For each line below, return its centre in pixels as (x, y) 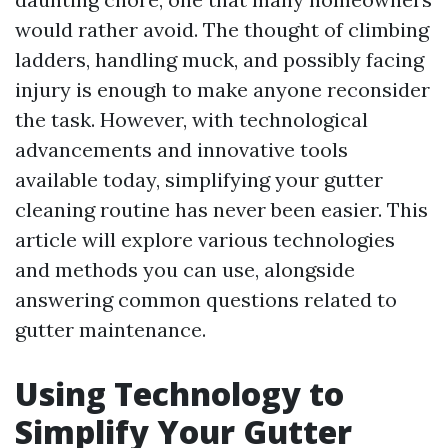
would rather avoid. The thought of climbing (222, 29)
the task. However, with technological (191, 119)
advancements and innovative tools (181, 149)
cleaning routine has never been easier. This (221, 209)
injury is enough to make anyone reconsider (222, 89)
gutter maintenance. (110, 329)
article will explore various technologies (205, 239)
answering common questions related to (206, 299)
